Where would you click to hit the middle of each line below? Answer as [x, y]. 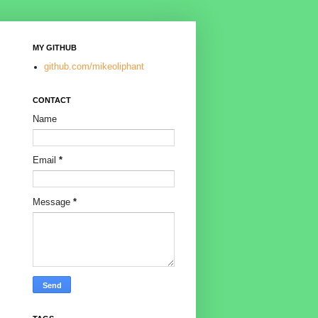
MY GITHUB [55, 48]
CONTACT [52, 100]
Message [53, 203]
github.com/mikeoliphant [94, 67]
